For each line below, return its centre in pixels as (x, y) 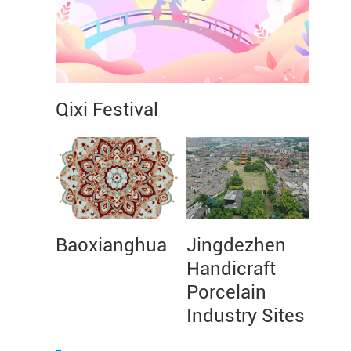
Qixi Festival (107, 110)
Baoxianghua (111, 245)
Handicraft (231, 269)
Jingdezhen (236, 245)
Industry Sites (246, 316)
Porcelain (226, 292)
